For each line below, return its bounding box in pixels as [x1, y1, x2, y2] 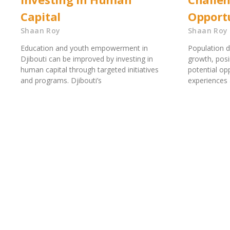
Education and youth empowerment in [21, 43, 148, 53]
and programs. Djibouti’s [21, 75, 102, 86]
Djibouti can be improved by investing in [21, 54, 153, 64]
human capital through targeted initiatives [21, 65, 159, 75]
